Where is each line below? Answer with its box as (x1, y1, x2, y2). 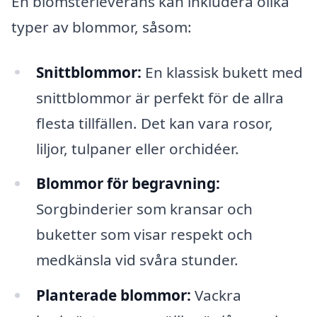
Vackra (190, 285, 241, 306)
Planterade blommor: (35, 285, 191, 306)
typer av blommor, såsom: (11, 16, 192, 37)
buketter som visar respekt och (35, 224, 253, 245)
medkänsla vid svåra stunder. (35, 250, 238, 270)
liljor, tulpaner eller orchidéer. (35, 138, 239, 158)
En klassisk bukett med (141, 62, 303, 82)
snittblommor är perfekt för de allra (35, 87, 284, 108)
